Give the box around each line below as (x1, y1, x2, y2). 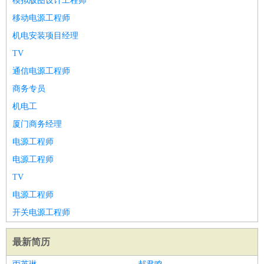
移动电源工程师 (12, 14, 70, 22)
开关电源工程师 (12, 208, 70, 217)
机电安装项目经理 (12, 31, 78, 40)
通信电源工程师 (12, 67, 70, 75)
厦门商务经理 (12, 120, 62, 128)
